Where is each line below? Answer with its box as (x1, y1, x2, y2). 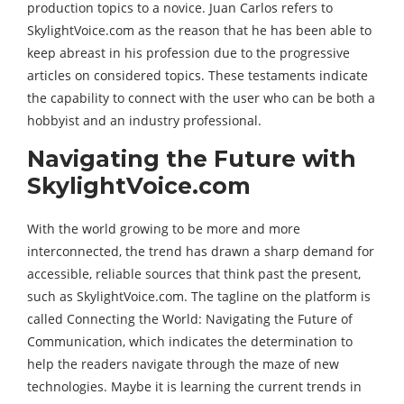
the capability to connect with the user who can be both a (27, 88, 375, 106)
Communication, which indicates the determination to (27, 332, 353, 350)
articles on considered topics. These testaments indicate (27, 66, 368, 84)
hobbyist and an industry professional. (27, 111, 262, 129)
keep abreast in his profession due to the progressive (27, 43, 350, 61)
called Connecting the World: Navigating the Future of (27, 309, 353, 327)
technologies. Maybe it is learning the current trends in (27, 377, 362, 395)
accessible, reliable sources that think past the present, (27, 264, 361, 282)
